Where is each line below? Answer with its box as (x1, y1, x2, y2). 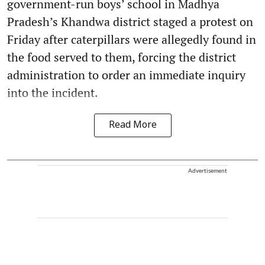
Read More (108, 119, 157, 132)
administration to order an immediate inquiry (7, 67, 245, 83)
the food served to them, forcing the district (7, 49, 236, 66)
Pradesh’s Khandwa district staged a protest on (7, 14, 253, 30)
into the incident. (7, 85, 98, 101)
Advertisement (188, 167, 227, 174)
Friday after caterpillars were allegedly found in (7, 31, 256, 48)
